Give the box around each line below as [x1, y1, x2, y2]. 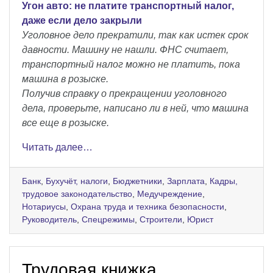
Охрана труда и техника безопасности [71, 201, 224, 211]
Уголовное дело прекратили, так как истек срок [22, 29, 249, 40]
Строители [140, 214, 182, 224]
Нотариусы [22, 201, 66, 211]
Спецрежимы [82, 214, 135, 224]
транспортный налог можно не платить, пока [22, 58, 240, 69]
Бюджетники [113, 175, 162, 186]
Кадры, [210, 175, 238, 186]
